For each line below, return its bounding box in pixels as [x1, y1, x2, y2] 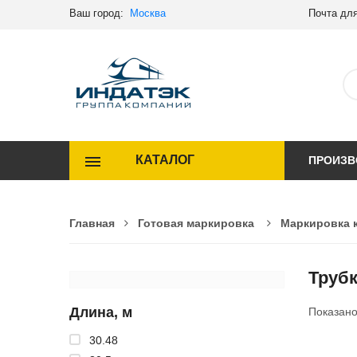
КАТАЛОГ [135, 153, 194, 167]
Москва [130, 7, 166, 19]
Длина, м [69, 304, 132, 320]
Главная [69, 216, 115, 229]
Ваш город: [69, 7, 130, 19]
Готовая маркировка [138, 216, 254, 229]
